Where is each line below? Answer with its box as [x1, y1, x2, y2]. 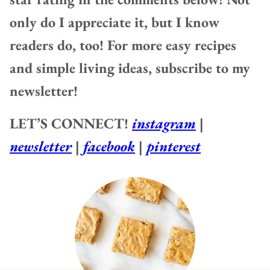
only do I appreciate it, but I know [10, 13, 219, 32]
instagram [132, 114, 196, 133]
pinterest [146, 137, 201, 156]
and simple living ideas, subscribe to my [10, 58, 250, 78]
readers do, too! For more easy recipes [10, 36, 236, 55]
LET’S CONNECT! [10, 114, 132, 133]
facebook [83, 137, 135, 156]
